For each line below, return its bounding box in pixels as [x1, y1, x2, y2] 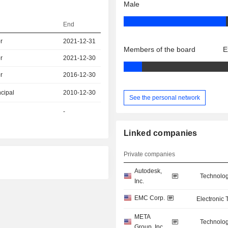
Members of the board [124, 45, 196, 54]
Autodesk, [134, 167, 162, 175]
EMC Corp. [134, 194, 165, 202]
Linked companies [124, 129, 197, 138]
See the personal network [129, 94, 201, 101]
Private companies [124, 151, 176, 158]
